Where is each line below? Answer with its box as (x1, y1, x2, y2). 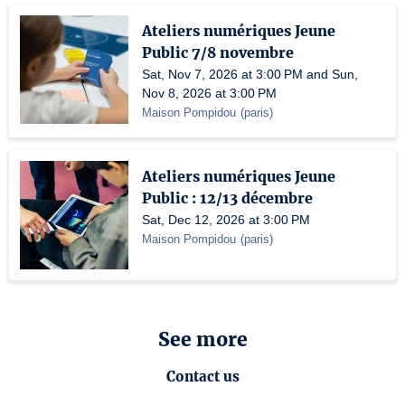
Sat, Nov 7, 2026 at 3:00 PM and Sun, (142, 67, 358, 81)
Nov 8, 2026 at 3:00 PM (142, 86, 277, 100)
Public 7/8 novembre (142, 43, 294, 61)
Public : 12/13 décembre (142, 189, 313, 207)
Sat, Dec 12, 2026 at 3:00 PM (142, 212, 310, 227)
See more (157, 327, 248, 353)
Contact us (165, 368, 240, 386)
